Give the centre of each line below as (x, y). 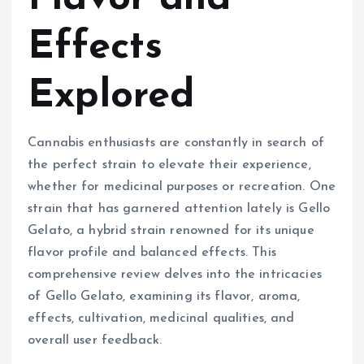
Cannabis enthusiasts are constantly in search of (176, 143)
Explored (111, 96)
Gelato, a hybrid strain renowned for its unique (171, 230)
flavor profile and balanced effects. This (152, 252)
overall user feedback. (95, 340)
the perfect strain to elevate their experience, (169, 165)
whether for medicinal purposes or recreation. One (182, 186)
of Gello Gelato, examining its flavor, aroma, (164, 296)
